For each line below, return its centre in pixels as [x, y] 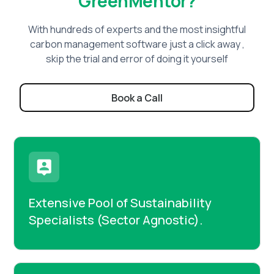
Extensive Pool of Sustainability [120, 203]
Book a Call [137, 98]
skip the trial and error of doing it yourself [137, 58]
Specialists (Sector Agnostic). [116, 220]
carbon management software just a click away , [137, 44]
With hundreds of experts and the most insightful [137, 29]
